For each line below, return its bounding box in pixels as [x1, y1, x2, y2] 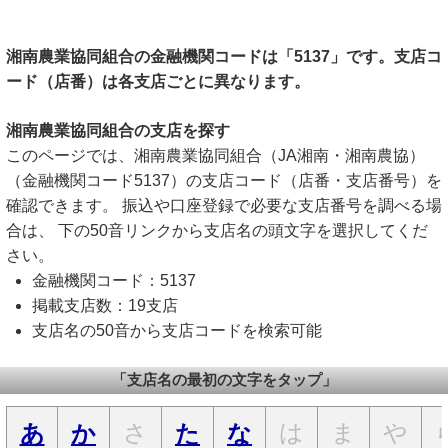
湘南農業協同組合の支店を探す [6, 122, 230, 139]
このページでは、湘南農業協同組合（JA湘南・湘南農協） [6, 147, 425, 164]
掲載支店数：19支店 [32, 297, 178, 314]
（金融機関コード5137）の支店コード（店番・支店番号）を [6, 172, 442, 189]
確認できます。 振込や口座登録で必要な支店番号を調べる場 [6, 197, 442, 214]
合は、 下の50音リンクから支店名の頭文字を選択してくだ [6, 222, 428, 239]
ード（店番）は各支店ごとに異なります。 [6, 73, 310, 90]
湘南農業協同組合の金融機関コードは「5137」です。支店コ [6, 48, 442, 65]
